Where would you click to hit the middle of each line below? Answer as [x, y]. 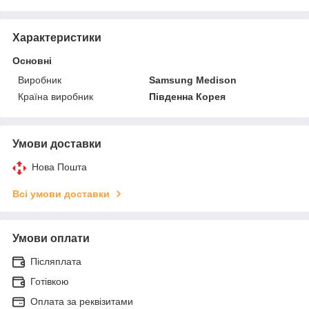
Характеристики [57, 37]
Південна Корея [188, 96]
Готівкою [50, 281]
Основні [32, 60]
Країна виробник [56, 96]
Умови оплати [51, 238]
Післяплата [56, 261]
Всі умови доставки [61, 193]
